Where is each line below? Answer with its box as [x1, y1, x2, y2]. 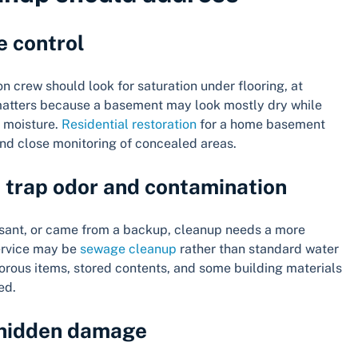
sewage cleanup [80, 241, 177, 257]
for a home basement [197, 117, 325, 133]
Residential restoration [62, 117, 197, 133]
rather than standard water [177, 241, 339, 257]
